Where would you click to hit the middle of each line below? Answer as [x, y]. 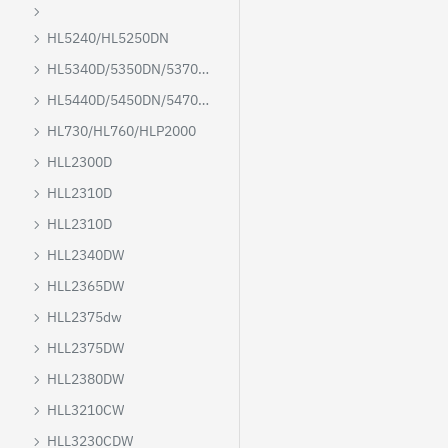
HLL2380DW [85, 379]
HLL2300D [79, 162]
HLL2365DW [85, 286]
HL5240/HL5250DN [108, 38]
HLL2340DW [85, 255]
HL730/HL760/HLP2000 [121, 131]
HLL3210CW [85, 410]
